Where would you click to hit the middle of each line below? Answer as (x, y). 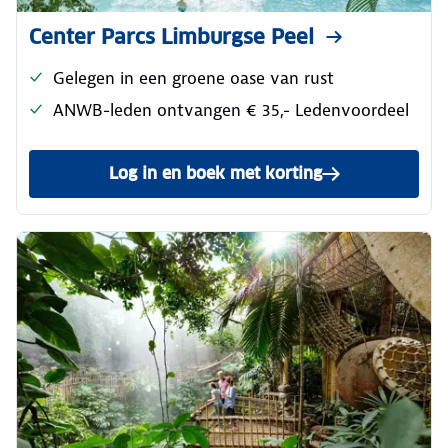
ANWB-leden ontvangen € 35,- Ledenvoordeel (231, 110)
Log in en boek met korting (215, 173)
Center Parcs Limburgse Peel (171, 37)
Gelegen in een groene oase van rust (193, 78)
